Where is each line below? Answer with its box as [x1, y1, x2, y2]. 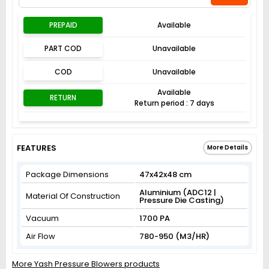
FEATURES [17, 142, 56, 154]
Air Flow [26, 231, 55, 242]
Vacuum [26, 213, 59, 224]
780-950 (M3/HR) [139, 231, 210, 242]
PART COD [44, 43, 82, 53]
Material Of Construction [26, 190, 120, 202]
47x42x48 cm [139, 169, 192, 180]
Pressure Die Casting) [139, 195, 224, 206]
